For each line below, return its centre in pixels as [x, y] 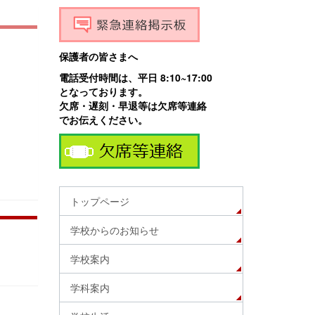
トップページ [99, 201]
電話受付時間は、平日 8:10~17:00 [135, 77]
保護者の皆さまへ [98, 56]
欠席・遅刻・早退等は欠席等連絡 [133, 105]
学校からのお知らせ [114, 230]
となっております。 [103, 91]
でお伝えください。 [103, 120]
